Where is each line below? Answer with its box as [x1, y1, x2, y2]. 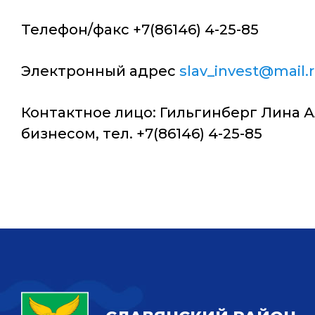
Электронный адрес [21, 63, 179, 79]
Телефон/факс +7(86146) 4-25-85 [21, 21, 259, 38]
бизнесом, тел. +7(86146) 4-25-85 [21, 125, 262, 142]
